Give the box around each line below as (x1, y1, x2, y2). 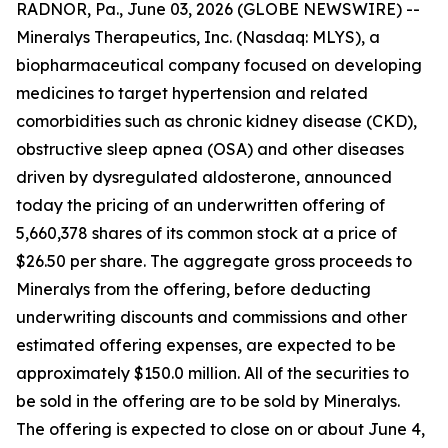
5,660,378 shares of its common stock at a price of (16, 223, 397, 243)
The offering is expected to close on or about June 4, (16, 419, 425, 439)
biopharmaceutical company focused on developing (16, 55, 422, 75)
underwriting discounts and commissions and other (16, 307, 407, 327)
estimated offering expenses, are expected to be (16, 335, 396, 355)
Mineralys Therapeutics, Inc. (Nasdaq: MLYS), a (16, 27, 380, 47)
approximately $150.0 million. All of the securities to (16, 363, 409, 383)
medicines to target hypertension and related (16, 83, 368, 103)
